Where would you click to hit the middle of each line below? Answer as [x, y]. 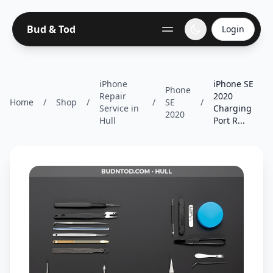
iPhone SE [233, 84]
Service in [119, 108]
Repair [113, 96]
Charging [232, 108]
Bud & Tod [51, 29]
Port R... [229, 120]
